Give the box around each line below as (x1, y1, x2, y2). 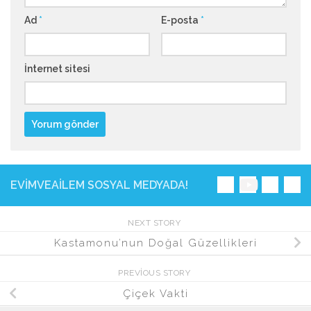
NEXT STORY (128, 217, 183, 228)
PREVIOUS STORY (118, 268, 193, 278)
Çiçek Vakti (122, 287, 189, 301)
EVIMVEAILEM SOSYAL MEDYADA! (10, 178, 188, 192)
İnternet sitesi (24, 62, 90, 74)
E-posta (160, 14, 201, 26)
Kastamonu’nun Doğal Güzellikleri (53, 237, 258, 250)
